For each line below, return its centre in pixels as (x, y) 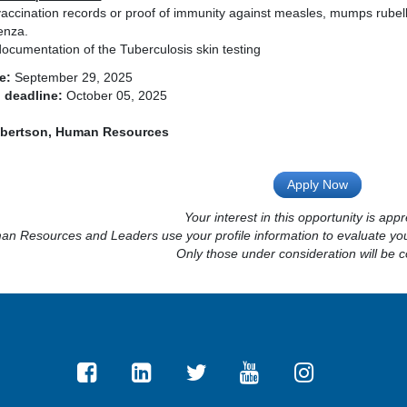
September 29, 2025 (72, 77)
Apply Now (317, 184)
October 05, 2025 (115, 95)
